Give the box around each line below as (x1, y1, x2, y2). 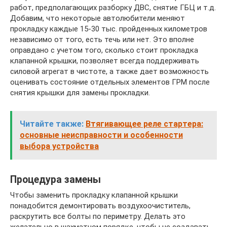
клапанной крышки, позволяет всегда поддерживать (10, 56, 199, 65)
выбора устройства (20, 141, 99, 151)
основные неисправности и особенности (20, 130, 183, 140)
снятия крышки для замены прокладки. (10, 88, 150, 97)
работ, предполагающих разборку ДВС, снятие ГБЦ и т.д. (10, 3, 216, 12)
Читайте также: (20, 119, 84, 129)
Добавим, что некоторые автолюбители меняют (10, 14, 185, 23)
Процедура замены (10, 174, 101, 186)
